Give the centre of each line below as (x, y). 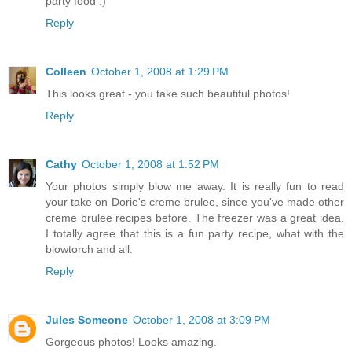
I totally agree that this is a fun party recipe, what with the (195, 234)
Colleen (66, 72)
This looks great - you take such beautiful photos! (168, 94)
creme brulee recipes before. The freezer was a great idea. (195, 218)
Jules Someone (87, 320)
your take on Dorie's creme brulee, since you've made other (195, 202)
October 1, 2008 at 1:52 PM (150, 165)
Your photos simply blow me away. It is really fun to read (195, 187)
